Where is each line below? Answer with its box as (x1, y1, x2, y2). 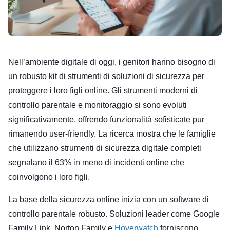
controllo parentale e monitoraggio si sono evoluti (8, 100, 187, 109)
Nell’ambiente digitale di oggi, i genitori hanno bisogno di (8, 57, 215, 66)
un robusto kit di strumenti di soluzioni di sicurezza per (8, 71, 204, 81)
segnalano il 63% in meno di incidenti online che (8, 158, 184, 167)
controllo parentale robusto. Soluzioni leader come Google (8, 209, 220, 218)
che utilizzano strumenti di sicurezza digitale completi (8, 143, 201, 152)
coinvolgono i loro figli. (8, 172, 90, 181)
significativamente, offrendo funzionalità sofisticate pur (8, 114, 204, 124)
